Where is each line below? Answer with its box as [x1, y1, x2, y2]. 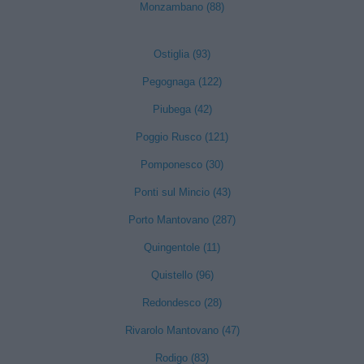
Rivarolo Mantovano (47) [124, 324, 240, 336]
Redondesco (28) [142, 297, 222, 309]
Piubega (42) [152, 103, 212, 115]
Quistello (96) [150, 269, 214, 281]
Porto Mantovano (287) [128, 214, 236, 226]
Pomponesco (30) [141, 158, 223, 171]
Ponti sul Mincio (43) [133, 186, 231, 198]
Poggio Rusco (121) [136, 131, 228, 143]
